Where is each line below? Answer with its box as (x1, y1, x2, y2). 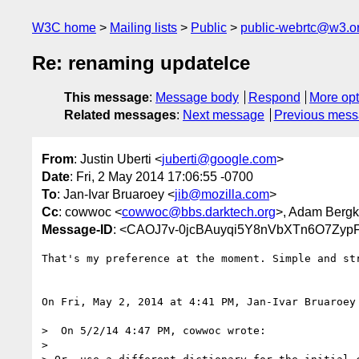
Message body (155, 91, 239, 105)
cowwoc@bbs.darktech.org (122, 204, 276, 219)
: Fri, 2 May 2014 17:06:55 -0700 (70, 169, 253, 184)
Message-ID (42, 222, 113, 236)
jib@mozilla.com (175, 187, 269, 201)
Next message (183, 108, 264, 123)
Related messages (64, 108, 176, 123)
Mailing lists (110, 21, 177, 34)
